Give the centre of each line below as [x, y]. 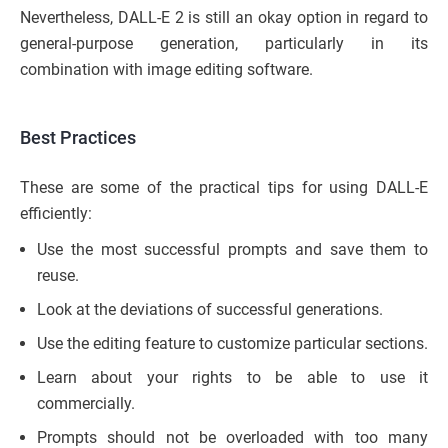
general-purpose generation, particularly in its [224, 43]
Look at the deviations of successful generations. [210, 309]
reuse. [58, 275]
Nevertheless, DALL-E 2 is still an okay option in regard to [224, 17]
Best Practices [78, 137]
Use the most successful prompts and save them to [232, 249]
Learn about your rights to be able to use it [232, 377]
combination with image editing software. [166, 69]
